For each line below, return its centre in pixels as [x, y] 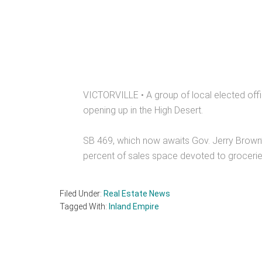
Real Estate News [137, 193]
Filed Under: [82, 193]
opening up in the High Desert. [143, 110]
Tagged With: [84, 206]
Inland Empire [134, 206]
